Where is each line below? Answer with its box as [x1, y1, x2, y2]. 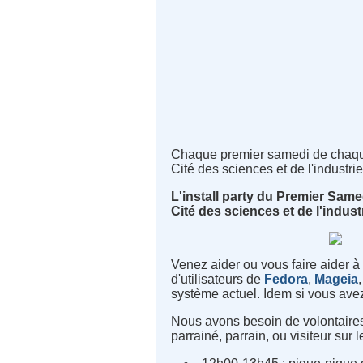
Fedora [264, 272, 309, 287]
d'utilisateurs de [171, 272, 265, 287]
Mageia [314, 272, 359, 287]
